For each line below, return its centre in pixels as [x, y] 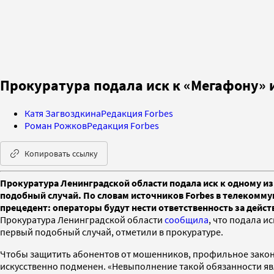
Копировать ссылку [61, 153]
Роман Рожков [56, 125]
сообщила [187, 219]
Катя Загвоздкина [63, 113]
